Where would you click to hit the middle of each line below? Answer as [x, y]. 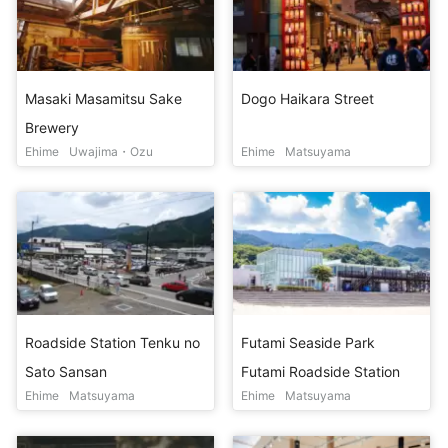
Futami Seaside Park [308, 343]
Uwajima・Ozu [111, 152]
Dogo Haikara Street [308, 99]
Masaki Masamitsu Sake [103, 99]
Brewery [52, 128]
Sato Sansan [66, 372]
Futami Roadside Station [321, 372]
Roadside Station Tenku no [112, 343]
